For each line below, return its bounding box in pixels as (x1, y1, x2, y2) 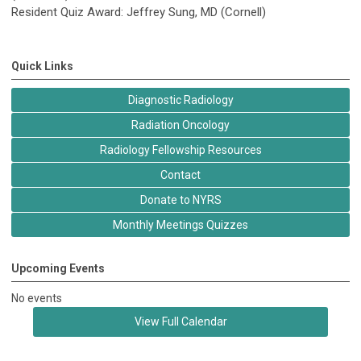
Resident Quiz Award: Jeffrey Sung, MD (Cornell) (11, 4, 266, 19)
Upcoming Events (11, 261, 105, 275)
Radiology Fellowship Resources (99, 143, 262, 156)
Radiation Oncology (131, 118, 230, 131)
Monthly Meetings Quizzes (113, 218, 248, 231)
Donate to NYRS (139, 193, 222, 206)
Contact (160, 168, 201, 181)
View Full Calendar (134, 314, 227, 328)
